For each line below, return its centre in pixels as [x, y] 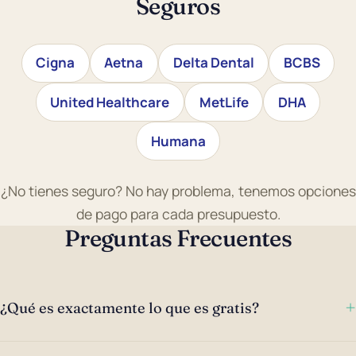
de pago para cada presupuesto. [178, 214]
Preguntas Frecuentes [178, 238]
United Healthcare [110, 102]
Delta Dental [213, 63]
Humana [178, 141]
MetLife [224, 102]
